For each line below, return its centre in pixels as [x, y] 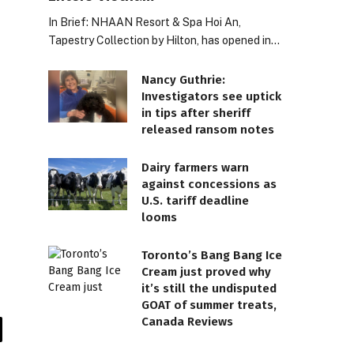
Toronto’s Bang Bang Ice [212, 255]
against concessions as [209, 184]
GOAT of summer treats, [209, 305]
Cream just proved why [206, 271]
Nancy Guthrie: [183, 79]
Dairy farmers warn [195, 167]
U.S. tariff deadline [195, 200]
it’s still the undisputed [209, 288]
